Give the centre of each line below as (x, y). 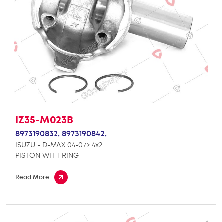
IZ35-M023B (44, 120)
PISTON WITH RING (47, 155)
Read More (32, 177)
